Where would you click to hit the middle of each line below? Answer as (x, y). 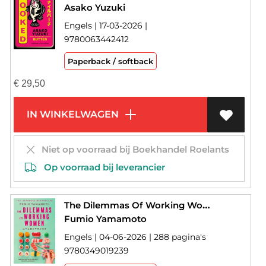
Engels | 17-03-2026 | (105, 26)
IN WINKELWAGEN (71, 115)
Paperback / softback (110, 61)
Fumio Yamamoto (105, 219)
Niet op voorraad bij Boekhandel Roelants (133, 150)
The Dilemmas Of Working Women (206, 205)
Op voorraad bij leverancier (101, 167)
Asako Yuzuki (94, 8)
